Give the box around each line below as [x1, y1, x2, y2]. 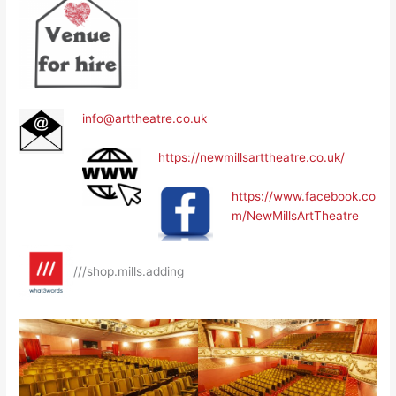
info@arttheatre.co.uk [81, 111, 207, 126]
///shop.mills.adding [73, 263, 185, 278]
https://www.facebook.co [231, 189, 376, 204]
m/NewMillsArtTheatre [231, 209, 359, 224]
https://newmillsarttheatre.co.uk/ [158, 150, 346, 165]
